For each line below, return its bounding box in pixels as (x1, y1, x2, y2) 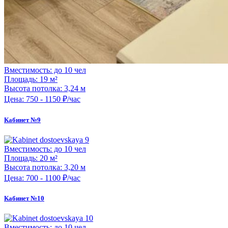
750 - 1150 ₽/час (24, 95, 80, 104)
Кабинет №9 (4, 116, 41, 124)
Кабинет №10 (4, 194, 44, 202)
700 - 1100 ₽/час (24, 173, 80, 182)
